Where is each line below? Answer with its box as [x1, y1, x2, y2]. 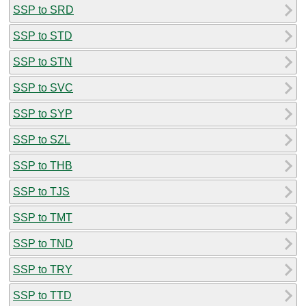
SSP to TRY [13, 263, 72, 275]
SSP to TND [13, 237, 73, 249]
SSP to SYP [13, 107, 72, 120]
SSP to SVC [13, 81, 73, 94]
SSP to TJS [13, 185, 70, 197]
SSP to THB [13, 159, 72, 171]
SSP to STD [13, 29, 72, 42]
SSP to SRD [13, 3, 74, 16]
